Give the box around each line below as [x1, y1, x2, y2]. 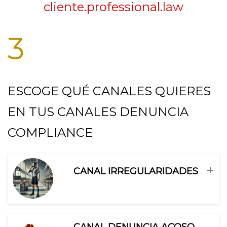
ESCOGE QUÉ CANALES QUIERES [8, 83, 211, 98]
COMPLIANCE [8, 125, 93, 140]
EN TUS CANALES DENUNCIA [8, 104, 188, 119]
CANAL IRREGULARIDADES [73, 165, 198, 177]
